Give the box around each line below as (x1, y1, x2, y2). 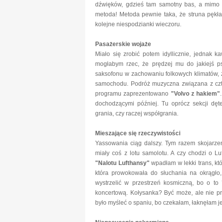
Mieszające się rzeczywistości (95, 130, 180, 137)
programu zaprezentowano (95, 90, 171, 97)
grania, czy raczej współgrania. (95, 110, 178, 117)
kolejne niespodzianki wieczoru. (95, 21, 183, 28)
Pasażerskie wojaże (95, 41, 151, 48)
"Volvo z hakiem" (170, 90, 221, 97)
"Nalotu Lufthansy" (95, 160, 150, 166)
